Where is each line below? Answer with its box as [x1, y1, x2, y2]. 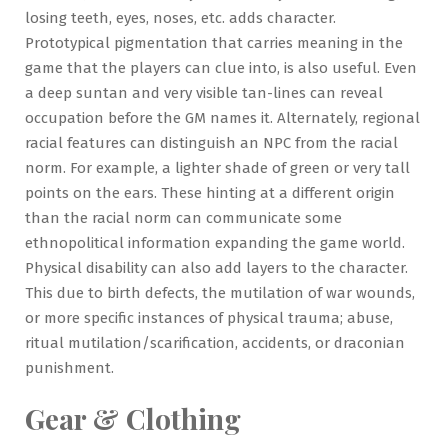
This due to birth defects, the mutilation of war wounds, [25, 284, 415, 303]
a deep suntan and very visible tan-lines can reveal [25, 84, 383, 103]
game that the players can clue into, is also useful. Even [25, 59, 417, 78]
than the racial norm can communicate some [25, 209, 342, 228]
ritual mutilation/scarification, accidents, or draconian [25, 334, 405, 353]
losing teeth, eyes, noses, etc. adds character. [25, 9, 336, 28]
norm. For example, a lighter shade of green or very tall [25, 159, 410, 178]
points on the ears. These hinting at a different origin [25, 184, 395, 203]
